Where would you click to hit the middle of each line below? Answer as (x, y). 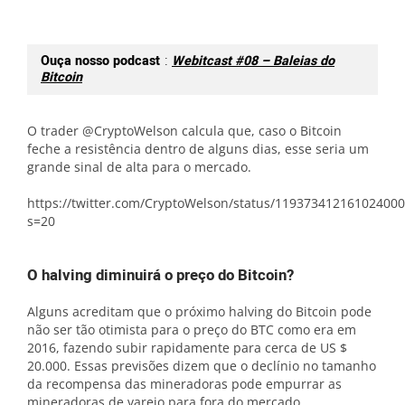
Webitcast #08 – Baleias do (253, 61)
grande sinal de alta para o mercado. (139, 167)
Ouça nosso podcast (100, 61)
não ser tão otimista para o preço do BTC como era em (192, 330)
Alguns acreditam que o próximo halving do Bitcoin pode (199, 311)
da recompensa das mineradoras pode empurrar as (184, 384)
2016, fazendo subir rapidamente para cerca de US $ (187, 348)
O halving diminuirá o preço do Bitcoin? (160, 275)
